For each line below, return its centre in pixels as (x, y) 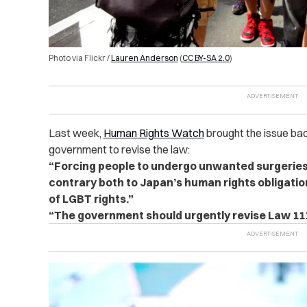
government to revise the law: (119, 149)
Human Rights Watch (153, 133)
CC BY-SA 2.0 (206, 58)
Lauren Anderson (144, 58)
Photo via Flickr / (79, 58)
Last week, (76, 133)
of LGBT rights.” (91, 198)
